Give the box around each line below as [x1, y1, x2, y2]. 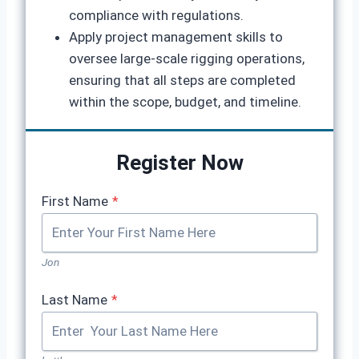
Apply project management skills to [69, 29, 283, 45]
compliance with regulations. [69, 7, 244, 23]
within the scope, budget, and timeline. [69, 94, 301, 110]
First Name [42, 193, 108, 209]
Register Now [115, 151, 244, 175]
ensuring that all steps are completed [69, 72, 296, 88]
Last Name [42, 292, 107, 308]
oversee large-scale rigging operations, [69, 50, 305, 67]
